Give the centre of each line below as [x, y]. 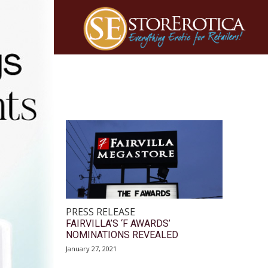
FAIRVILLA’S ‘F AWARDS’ [118, 224]
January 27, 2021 [91, 249]
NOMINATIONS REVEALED [122, 235]
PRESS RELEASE [100, 212]
